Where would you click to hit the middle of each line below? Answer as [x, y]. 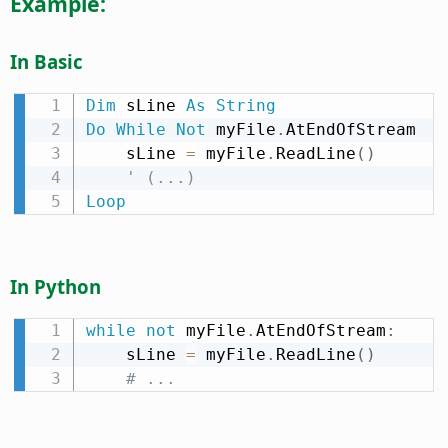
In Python [55, 287]
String [245, 106]
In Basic [46, 62]
